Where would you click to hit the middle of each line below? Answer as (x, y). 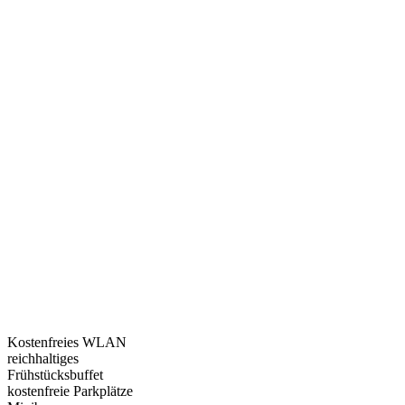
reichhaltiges (43, 358)
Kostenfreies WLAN (67, 342)
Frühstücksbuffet (55, 375)
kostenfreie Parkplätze (70, 391)
